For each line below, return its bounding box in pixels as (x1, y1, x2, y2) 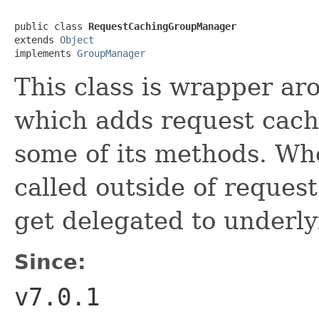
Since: (14, 249, 86, 274)
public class (14, 20, 88, 32)
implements (14, 47, 77, 59)
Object (60, 33, 94, 46)
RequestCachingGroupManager (88, 20, 236, 32)
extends (14, 33, 60, 46)
